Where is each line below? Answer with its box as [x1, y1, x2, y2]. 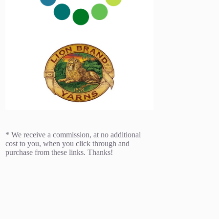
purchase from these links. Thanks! [5, 148, 113, 157]
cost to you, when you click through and [5, 139, 130, 148]
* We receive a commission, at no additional [5, 131, 141, 139]
